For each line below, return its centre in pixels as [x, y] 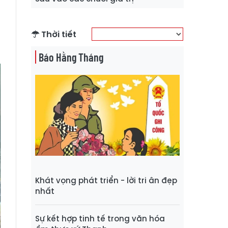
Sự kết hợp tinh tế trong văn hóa [100, 219]
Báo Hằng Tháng [71, 57]
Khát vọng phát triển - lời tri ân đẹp [106, 181]
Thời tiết [58, 34]
